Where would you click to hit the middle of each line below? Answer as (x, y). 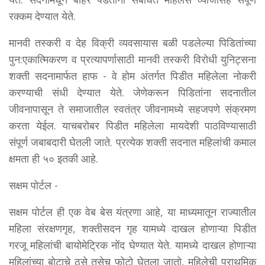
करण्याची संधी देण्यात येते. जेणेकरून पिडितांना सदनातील (132, 92)
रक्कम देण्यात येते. (42, 16)
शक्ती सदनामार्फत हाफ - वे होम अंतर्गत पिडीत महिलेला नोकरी (132, 75)
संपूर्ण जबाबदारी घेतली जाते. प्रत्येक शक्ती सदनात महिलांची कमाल (132, 142)
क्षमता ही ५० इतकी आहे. (54, 158)
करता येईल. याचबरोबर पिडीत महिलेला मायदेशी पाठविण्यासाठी (132, 125)
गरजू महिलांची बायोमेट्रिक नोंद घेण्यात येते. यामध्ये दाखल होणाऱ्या (132, 245)
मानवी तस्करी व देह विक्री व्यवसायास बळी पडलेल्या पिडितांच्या (132, 42)
